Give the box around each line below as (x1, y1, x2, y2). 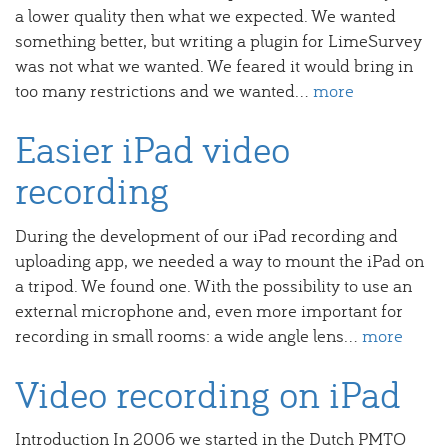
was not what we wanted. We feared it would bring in (15, 54, 413, 77)
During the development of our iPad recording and (15, 223, 398, 247)
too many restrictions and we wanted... (15, 79, 313, 102)
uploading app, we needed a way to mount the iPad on (15, 248, 424, 272)
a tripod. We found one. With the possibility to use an (15, 273, 412, 297)
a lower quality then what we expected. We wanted (15, 4, 396, 27)
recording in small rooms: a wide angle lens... (15, 323, 362, 347)
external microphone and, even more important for (15, 298, 403, 322)
